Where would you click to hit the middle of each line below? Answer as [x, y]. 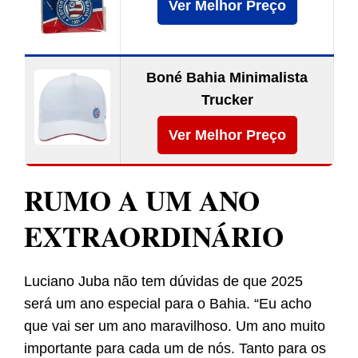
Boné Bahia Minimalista [227, 78]
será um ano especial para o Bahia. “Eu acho [168, 304]
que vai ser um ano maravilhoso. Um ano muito [175, 326]
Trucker [227, 100]
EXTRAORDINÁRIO [154, 237]
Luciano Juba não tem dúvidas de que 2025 [163, 282]
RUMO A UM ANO [142, 201]
